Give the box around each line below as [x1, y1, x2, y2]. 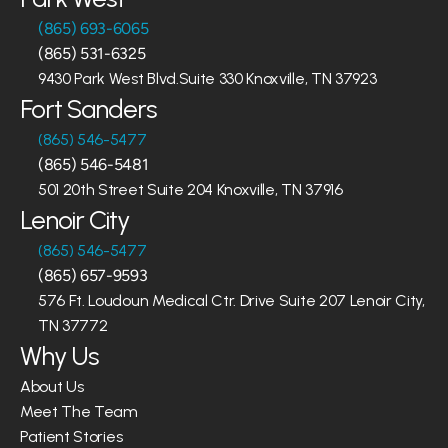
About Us [20, 377, 84, 396]
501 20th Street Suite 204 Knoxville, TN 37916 [38, 180, 343, 199]
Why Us [20, 340, 99, 372]
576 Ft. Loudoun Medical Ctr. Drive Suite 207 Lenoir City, [38, 291, 425, 310]
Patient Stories [20, 427, 123, 446]
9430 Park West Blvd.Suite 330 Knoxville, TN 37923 [38, 69, 377, 88]
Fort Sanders [20, 93, 157, 125]
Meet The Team [20, 402, 138, 421]
